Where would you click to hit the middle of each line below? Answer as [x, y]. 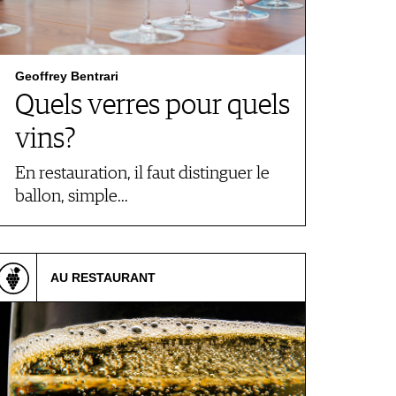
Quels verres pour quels [152, 106]
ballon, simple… [72, 197]
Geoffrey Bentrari [67, 76]
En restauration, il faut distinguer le [142, 174]
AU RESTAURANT [103, 278]
